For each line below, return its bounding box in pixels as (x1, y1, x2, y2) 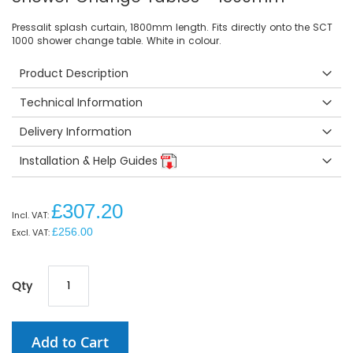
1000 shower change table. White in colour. (12, 33, 221, 47)
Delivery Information (20, 123, 132, 139)
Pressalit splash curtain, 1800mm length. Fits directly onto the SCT (12, 20, 333, 34)
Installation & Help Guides (20, 152, 161, 169)
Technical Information (20, 94, 143, 110)
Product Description (20, 65, 128, 81)
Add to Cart (32, 332, 109, 351)
